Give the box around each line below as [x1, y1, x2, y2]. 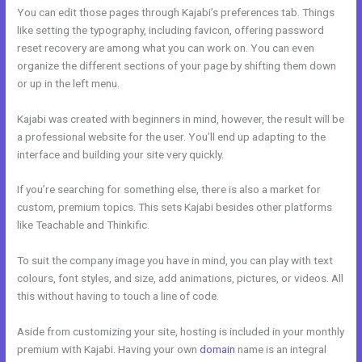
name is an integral [235, 343, 327, 356]
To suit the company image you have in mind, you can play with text [17, 254, 334, 267]
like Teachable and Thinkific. [17, 218, 150, 232]
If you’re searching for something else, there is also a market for [17, 183, 322, 196]
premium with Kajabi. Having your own [17, 343, 200, 356]
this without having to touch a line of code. [17, 289, 220, 303]
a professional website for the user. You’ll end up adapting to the [17, 129, 326, 143]
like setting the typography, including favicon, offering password [17, 23, 325, 36]
